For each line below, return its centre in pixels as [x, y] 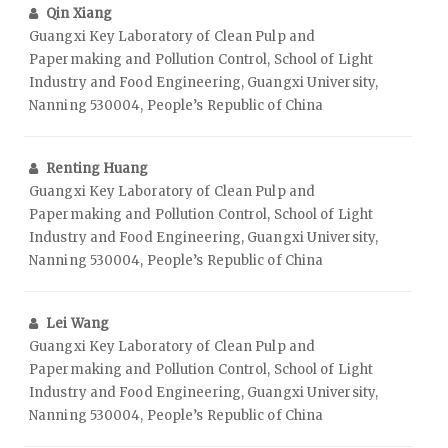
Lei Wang [78, 324]
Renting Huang [97, 169]
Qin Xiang [79, 14]
